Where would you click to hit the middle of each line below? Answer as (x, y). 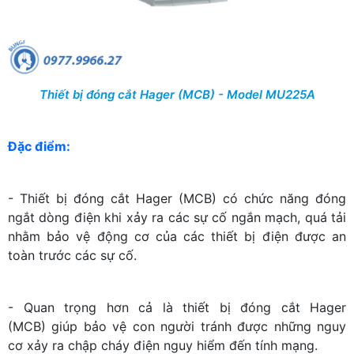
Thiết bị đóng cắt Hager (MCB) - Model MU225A (177, 95)
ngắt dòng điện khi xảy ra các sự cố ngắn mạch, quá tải (177, 218)
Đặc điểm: (39, 147)
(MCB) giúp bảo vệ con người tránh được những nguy (177, 327)
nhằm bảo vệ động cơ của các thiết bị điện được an (177, 237)
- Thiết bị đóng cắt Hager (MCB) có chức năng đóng (177, 199)
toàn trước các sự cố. (72, 256)
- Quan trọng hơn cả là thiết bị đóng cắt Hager (177, 308)
